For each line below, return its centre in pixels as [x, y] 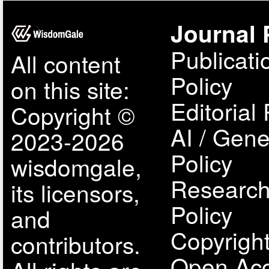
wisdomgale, [76, 167]
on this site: [70, 89]
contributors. [75, 244]
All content [65, 63]
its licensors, [75, 192]
